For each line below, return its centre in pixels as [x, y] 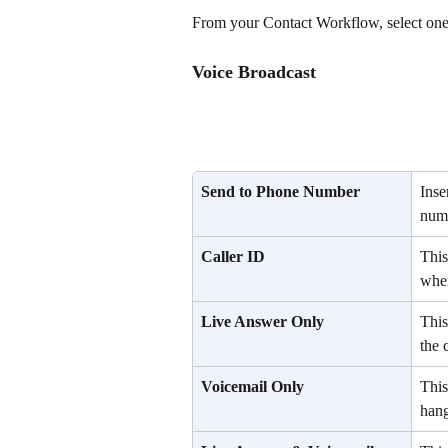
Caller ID [233, 257]
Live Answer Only [262, 322]
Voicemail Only [252, 387]
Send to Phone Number [280, 192]
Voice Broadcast [254, 71]
